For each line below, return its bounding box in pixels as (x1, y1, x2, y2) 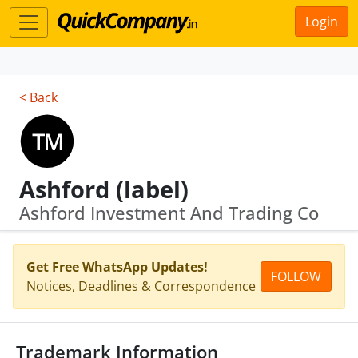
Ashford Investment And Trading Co (19, 201, 319, 225)
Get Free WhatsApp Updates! (26, 258, 208, 276)
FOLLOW (271, 268, 321, 285)
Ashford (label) (19, 173, 189, 205)
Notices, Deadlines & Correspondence (26, 277, 256, 295)
